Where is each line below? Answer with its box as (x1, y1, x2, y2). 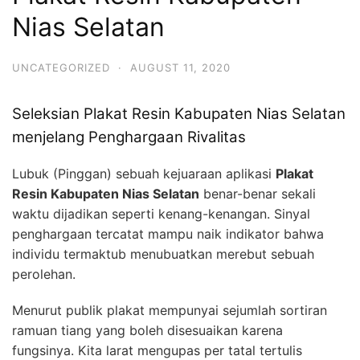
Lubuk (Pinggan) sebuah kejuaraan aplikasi (12, 166, 276, 182)
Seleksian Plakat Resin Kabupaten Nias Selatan (12, 104, 346, 124)
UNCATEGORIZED (12, 60, 110, 74)
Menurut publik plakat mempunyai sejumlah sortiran (12, 302, 327, 319)
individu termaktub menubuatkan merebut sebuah (12, 246, 314, 263)
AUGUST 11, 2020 (130, 60, 231, 74)
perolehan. (12, 266, 76, 283)
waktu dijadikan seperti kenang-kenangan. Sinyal (12, 206, 310, 223)
